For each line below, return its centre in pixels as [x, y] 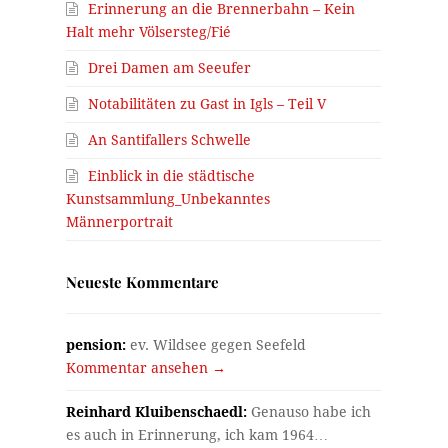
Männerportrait [120, 222]
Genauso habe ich [309, 412]
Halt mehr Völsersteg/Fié [149, 32]
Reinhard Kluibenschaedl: [157, 412]
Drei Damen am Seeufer [170, 68]
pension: [96, 345]
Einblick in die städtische [172, 176]
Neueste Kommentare [143, 282]
